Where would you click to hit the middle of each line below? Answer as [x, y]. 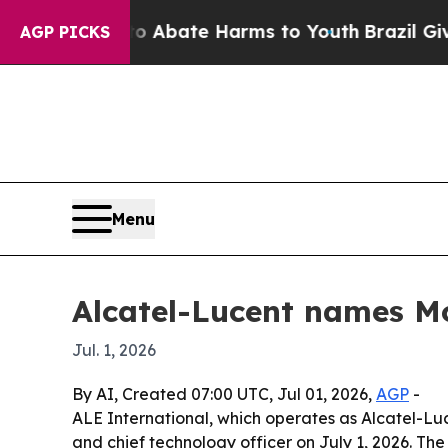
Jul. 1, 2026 [114, 350]
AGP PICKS [65, 32]
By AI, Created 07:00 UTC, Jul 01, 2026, [224, 394]
